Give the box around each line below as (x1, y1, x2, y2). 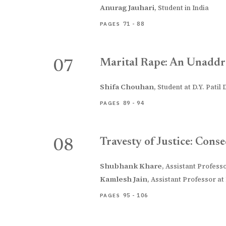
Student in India (158, 4, 209, 12)
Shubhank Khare (100, 161, 162, 171)
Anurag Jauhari (100, 3, 154, 13)
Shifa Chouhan (100, 82, 154, 92)
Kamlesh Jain (100, 174, 147, 184)
